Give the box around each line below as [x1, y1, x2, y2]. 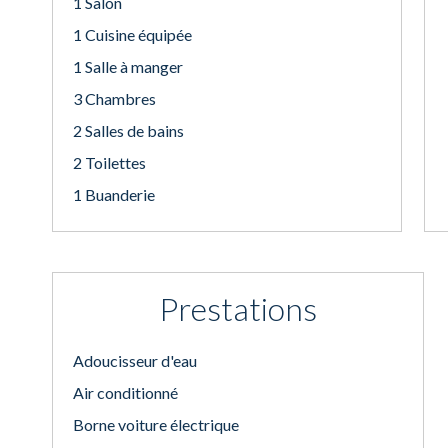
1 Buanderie [73, 185, 155, 204]
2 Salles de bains [73, 121, 184, 140]
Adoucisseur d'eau [73, 351, 197, 370]
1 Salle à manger [73, 57, 183, 76]
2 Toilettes [73, 153, 146, 172]
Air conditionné [73, 383, 178, 402]
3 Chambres [73, 89, 156, 108]
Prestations [159, 289, 317, 328]
